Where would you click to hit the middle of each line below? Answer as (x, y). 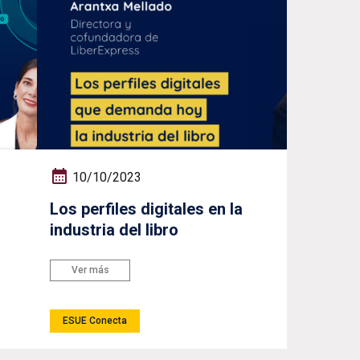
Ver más (90, 270)
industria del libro (115, 230)
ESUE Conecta (95, 320)
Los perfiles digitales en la (147, 209)
